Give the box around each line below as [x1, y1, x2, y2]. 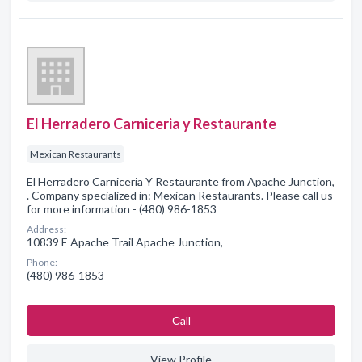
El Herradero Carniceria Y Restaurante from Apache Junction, [27, 174, 335, 188]
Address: [27, 222, 66, 235]
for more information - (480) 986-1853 [27, 201, 217, 216]
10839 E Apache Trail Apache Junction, [27, 234, 223, 249]
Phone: [27, 255, 57, 268]
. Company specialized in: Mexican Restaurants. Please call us [27, 187, 333, 202]
